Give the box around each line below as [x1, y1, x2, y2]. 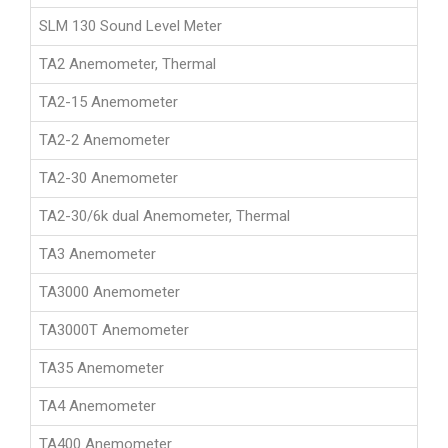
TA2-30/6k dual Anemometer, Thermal [39, 207, 290, 226]
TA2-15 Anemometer [39, 93, 178, 112]
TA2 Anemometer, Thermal [39, 55, 216, 74]
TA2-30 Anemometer [39, 169, 178, 188]
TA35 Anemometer [39, 359, 164, 378]
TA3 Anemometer [39, 245, 156, 264]
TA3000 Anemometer [39, 283, 180, 302]
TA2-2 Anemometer [39, 131, 170, 150]
